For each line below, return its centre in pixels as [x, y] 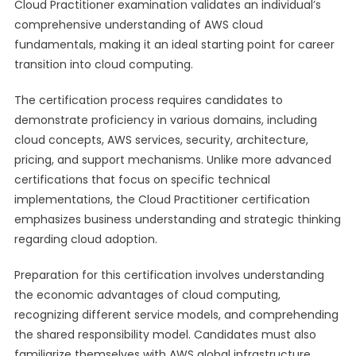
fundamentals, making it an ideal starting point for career [174, 44]
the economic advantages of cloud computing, [147, 295]
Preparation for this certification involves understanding [169, 275]
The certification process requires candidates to [148, 100]
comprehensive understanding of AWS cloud [138, 25]
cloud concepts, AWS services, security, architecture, [161, 140]
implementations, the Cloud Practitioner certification [162, 199]
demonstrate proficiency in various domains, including [165, 120]
